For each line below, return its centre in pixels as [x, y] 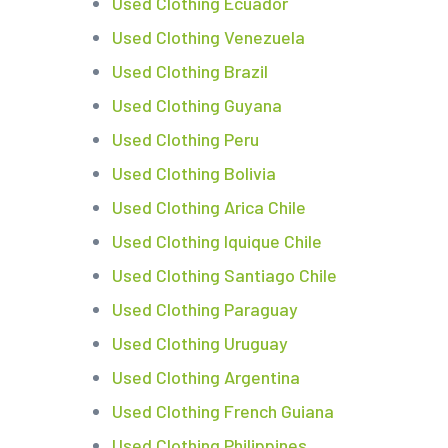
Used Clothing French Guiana [223, 411]
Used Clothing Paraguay [205, 309]
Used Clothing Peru [185, 139]
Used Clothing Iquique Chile [217, 241]
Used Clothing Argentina [206, 377]
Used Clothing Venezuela [208, 37]
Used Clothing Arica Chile [209, 207]
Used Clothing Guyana [197, 105]
